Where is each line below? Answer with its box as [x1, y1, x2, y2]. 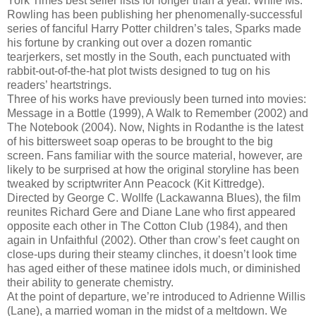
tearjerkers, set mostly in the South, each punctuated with [7, 51, 291, 63]
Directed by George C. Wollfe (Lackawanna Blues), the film [7, 192, 300, 205]
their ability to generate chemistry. [7, 276, 174, 289]
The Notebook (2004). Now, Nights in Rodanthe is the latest [7, 121, 303, 134]
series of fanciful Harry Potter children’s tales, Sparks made [7, 23, 301, 35]
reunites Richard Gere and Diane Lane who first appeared [7, 206, 296, 219]
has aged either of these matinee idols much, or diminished [7, 262, 300, 275]
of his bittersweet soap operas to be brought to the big [7, 135, 273, 148]
